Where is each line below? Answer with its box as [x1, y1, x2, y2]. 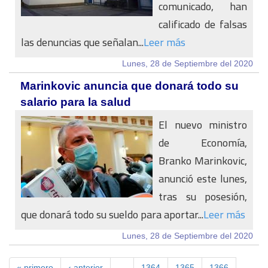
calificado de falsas [159, 14, 247, 34]
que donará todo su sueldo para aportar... [21, 205, 203, 224]
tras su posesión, [159, 187, 247, 206]
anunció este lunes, [159, 169, 247, 188]
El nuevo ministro [159, 115, 247, 135]
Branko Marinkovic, [159, 151, 247, 170]
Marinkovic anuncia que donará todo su [20, 80, 239, 92]
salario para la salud [20, 96, 131, 108]
